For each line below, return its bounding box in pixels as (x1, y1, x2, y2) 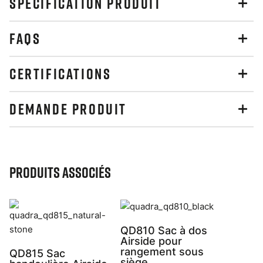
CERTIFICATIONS (9, 65, 112, 83)
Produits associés (9, 163, 111, 181)
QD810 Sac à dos (120, 224, 207, 237)
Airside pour (120, 234, 182, 247)
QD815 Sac (9, 247, 65, 259)
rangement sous (120, 245, 204, 258)
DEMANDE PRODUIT (9, 100, 127, 118)
